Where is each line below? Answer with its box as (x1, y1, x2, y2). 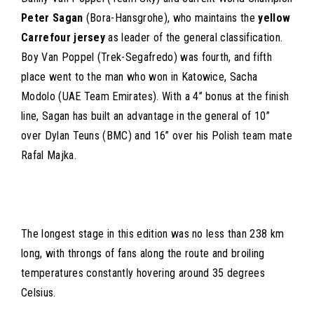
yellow (258, 11, 291, 25)
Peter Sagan (21, 11, 86, 25)
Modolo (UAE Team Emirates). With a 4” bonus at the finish (21, 90, 289, 103)
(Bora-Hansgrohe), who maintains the (86, 11, 259, 25)
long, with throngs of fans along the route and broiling (21, 247, 265, 260)
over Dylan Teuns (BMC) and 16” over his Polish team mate (21, 129, 292, 142)
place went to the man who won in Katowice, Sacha (21, 70, 258, 83)
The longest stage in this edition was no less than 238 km (21, 227, 285, 240)
